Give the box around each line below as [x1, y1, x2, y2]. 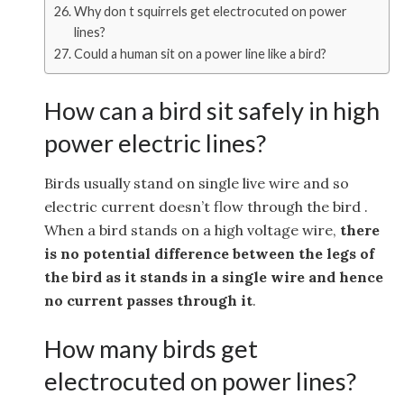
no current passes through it [44, 291, 253, 310]
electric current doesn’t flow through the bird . [44, 197, 369, 216]
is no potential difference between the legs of [44, 244, 375, 263]
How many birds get [44, 333, 259, 363]
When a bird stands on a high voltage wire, [44, 221, 341, 240]
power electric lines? [44, 127, 267, 158]
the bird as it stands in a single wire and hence [44, 268, 384, 287]
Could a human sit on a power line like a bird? [74, 46, 327, 61]
